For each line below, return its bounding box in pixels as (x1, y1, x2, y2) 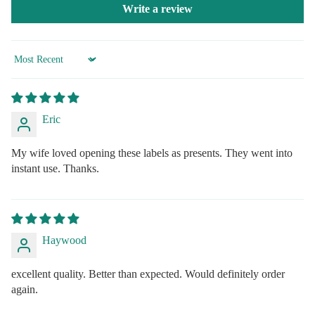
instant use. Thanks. (11, 162, 99, 174)
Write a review (122, 3, 193, 15)
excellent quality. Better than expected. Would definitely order (11, 268, 285, 280)
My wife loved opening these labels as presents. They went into (11, 147, 292, 159)
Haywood (42, 234, 86, 246)
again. (11, 283, 38, 295)
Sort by (11, 60, 43, 72)
